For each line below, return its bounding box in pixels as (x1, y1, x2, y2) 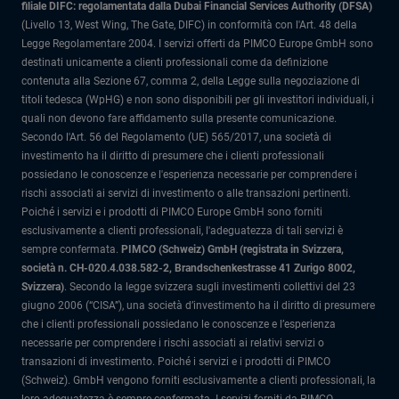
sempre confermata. (21, 243, 121, 256)
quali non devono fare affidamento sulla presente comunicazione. (21, 112, 337, 125)
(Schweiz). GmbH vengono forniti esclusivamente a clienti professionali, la (21, 374, 376, 387)
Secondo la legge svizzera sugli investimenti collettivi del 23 (69, 281, 355, 293)
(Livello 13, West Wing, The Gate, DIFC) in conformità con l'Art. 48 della (21, 19, 357, 31)
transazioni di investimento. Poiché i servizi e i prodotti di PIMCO (21, 355, 330, 368)
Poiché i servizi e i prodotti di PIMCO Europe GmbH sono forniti (21, 206, 322, 218)
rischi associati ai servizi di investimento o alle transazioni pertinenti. (21, 187, 351, 199)
